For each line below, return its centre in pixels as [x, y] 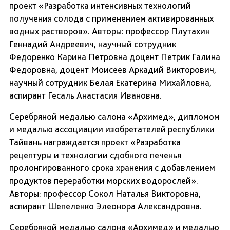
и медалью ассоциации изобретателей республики [112, 129]
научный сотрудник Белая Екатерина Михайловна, [110, 83]
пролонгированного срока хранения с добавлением [112, 168]
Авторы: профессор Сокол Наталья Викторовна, [105, 194]
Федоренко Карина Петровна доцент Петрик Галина [115, 57]
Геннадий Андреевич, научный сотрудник [93, 44]
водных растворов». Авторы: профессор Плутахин [110, 31]
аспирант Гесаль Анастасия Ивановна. [85, 95]
